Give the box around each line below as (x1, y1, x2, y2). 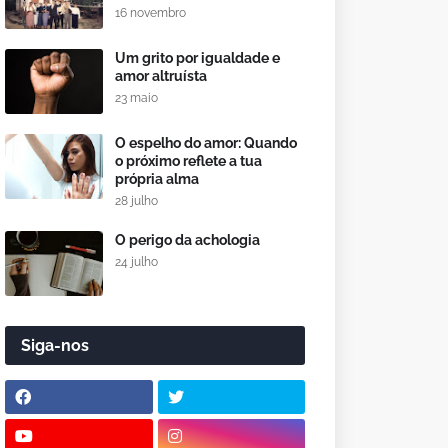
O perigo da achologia (115, 232, 260, 248)
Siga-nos (21, 336, 89, 355)
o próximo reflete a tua (115, 153, 262, 169)
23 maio (115, 91, 158, 105)
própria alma (115, 171, 199, 187)
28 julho (115, 194, 158, 208)
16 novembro (115, 6, 186, 20)
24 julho (115, 255, 158, 269)
